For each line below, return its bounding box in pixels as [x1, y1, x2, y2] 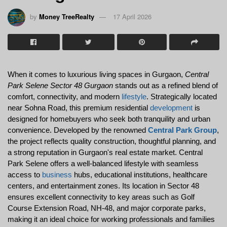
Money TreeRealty [39, 11, 94, 21]
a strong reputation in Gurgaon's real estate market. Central [8, 148, 203, 157]
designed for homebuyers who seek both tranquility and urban [8, 115, 210, 123]
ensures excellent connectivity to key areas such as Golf [8, 193, 195, 201]
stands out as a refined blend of [113, 81, 218, 90]
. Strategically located [146, 92, 217, 101]
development [150, 103, 193, 112]
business [42, 170, 72, 179]
